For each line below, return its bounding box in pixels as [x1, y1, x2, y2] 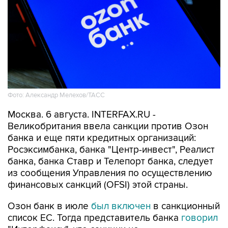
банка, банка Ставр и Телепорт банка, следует [8, 156, 213, 168]
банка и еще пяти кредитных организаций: [8, 132, 196, 145]
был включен [91, 201, 151, 213]
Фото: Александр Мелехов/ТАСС [8, 91, 105, 100]
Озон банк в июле [8, 201, 91, 213]
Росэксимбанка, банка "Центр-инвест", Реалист [8, 144, 215, 156]
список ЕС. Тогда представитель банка [8, 212, 181, 224]
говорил [181, 212, 218, 224]
